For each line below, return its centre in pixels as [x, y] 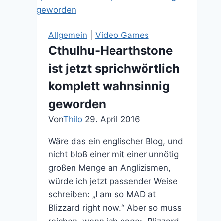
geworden [77, 104]
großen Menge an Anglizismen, [109, 167]
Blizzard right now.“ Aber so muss [115, 207]
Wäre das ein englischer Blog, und [115, 141]
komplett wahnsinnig [109, 86]
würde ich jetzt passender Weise [113, 181]
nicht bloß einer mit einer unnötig [113, 154]
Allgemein [68, 35]
